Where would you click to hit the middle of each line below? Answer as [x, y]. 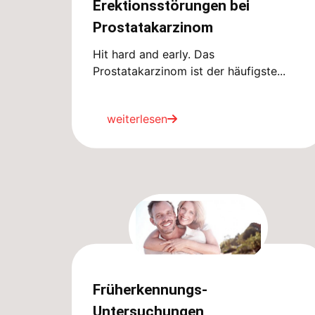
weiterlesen [137, 118]
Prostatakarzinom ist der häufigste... [189, 71]
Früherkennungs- [150, 289]
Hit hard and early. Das [154, 54]
